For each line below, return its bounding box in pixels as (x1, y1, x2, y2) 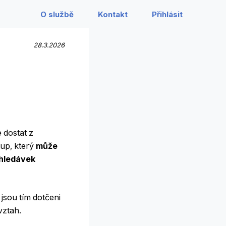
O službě (40, 10, 74, 19)
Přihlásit (152, 10, 183, 19)
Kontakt (98, 10, 128, 19)
